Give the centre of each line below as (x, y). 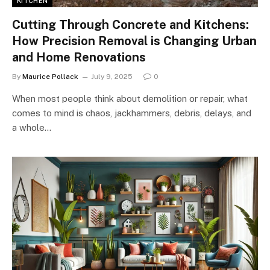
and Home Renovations (79, 57)
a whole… (32, 127)
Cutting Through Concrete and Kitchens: (130, 24)
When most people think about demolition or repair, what (130, 98)
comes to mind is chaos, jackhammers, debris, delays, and (132, 113)
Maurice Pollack (50, 76)
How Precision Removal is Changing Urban (134, 41)
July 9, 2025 (112, 76)
